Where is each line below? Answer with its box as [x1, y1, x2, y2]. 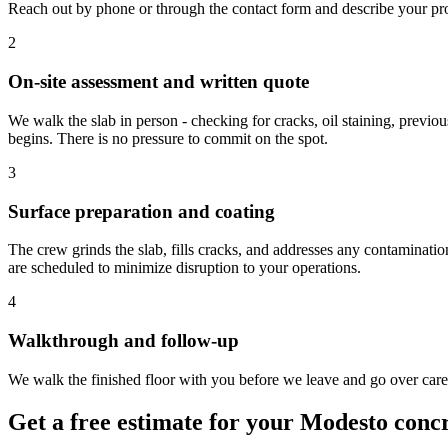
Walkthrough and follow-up [8, 330, 239, 351]
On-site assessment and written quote [8, 71, 309, 93]
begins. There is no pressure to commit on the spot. [8, 129, 328, 147]
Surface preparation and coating [8, 200, 275, 222]
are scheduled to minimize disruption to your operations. [8, 259, 361, 277]
